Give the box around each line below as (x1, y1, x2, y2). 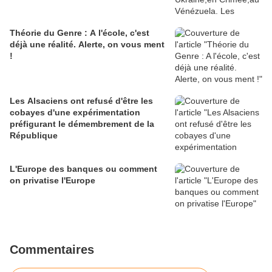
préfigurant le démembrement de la (10, 118, 154, 129)
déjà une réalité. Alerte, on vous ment (10, 39, 165, 49)
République (10, 130, 58, 140)
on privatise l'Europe (10, 175, 95, 185)
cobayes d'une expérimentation (10, 107, 140, 117)
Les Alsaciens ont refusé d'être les (10, 95, 153, 106)
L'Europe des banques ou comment (10, 163, 157, 174)
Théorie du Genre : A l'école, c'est (10, 27, 149, 38)
